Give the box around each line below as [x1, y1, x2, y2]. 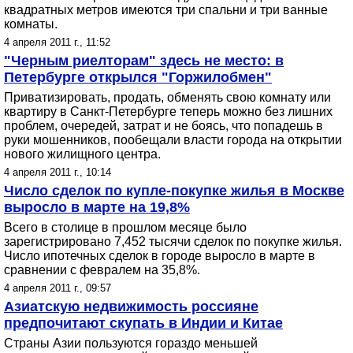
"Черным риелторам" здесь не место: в [4, 53, 284, 69]
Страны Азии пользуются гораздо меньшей [4, 336, 258, 350]
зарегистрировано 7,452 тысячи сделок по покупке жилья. [4, 235, 342, 248]
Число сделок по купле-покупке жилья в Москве [4, 183, 344, 199]
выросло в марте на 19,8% [4, 199, 190, 215]
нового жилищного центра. [4, 147, 161, 161]
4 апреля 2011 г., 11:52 [4, 36, 110, 48]
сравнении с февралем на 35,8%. [4, 263, 200, 277]
